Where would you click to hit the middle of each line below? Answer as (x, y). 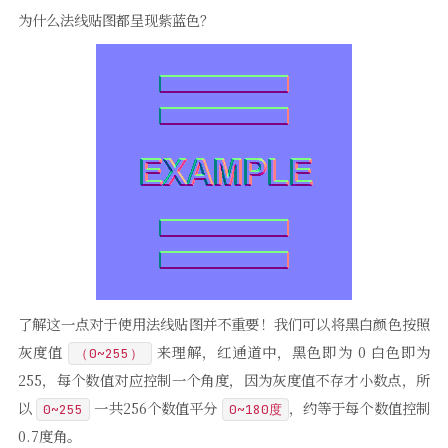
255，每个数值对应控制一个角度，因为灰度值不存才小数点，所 (224, 379)
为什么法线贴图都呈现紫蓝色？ (116, 19)
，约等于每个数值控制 (359, 407)
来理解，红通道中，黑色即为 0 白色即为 (291, 351)
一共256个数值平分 (156, 407)
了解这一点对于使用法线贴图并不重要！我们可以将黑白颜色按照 (224, 323)
